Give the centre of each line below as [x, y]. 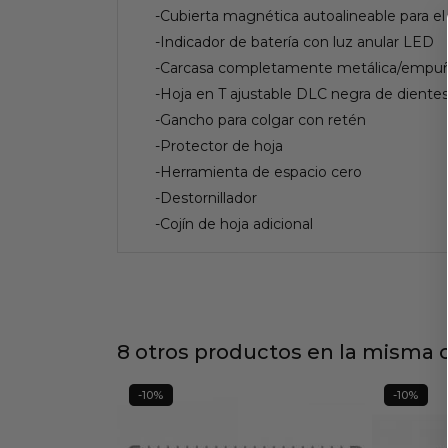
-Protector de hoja [219, 145]
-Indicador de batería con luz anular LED [294, 41]
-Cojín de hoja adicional [234, 223]
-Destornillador [206, 197]
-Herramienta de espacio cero [258, 171]
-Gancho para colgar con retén [260, 119]
